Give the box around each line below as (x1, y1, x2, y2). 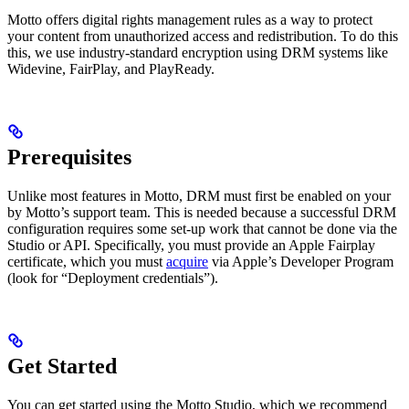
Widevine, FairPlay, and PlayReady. (7, 61, 215, 78)
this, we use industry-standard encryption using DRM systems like (7, 45, 388, 61)
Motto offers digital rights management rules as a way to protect (7, 12, 372, 28)
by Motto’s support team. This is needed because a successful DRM (7, 204, 396, 221)
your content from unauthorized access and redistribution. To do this (7, 28, 398, 45)
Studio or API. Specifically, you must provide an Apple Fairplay (7, 237, 375, 254)
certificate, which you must (7, 254, 166, 270)
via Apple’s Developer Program (208, 254, 393, 270)
